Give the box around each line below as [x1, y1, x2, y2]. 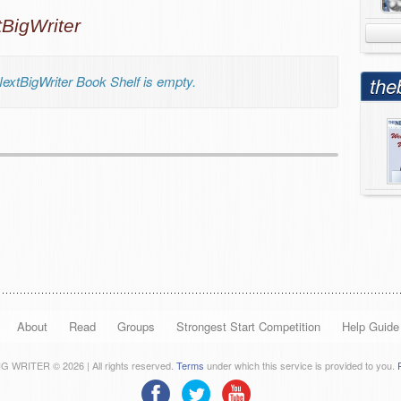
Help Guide [341, 318, 399, 335]
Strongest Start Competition [175, 318, 320, 335]
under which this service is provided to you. [203, 358, 397, 372]
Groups [116, 318, 155, 335]
